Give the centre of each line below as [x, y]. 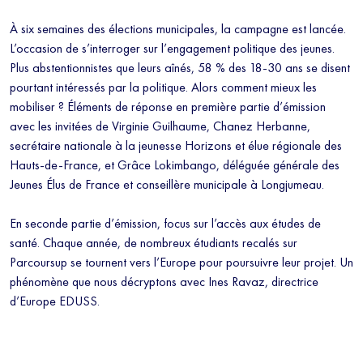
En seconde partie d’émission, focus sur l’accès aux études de [165, 224]
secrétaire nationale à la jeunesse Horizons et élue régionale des [176, 146]
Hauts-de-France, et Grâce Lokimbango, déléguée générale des [175, 165]
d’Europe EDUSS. [55, 301]
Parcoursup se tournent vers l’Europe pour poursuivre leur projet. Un [181, 263]
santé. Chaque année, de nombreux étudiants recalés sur [154, 243]
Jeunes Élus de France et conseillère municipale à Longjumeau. [167, 185]
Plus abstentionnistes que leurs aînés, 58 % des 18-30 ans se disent [180, 68]
